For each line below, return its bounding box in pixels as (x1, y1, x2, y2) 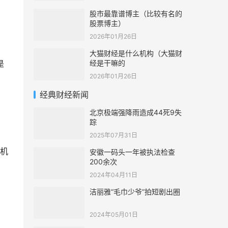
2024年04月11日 (90, 171, 137, 179)
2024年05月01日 (90, 211, 138, 218)
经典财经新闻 (40, 90, 89, 100)
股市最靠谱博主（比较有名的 (90, 9, 182, 18)
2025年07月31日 (90, 131, 137, 139)
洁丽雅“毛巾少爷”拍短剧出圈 (90, 187, 180, 196)
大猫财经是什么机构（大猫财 (90, 49, 182, 58)
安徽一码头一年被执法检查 (90, 148, 175, 156)
